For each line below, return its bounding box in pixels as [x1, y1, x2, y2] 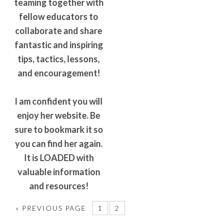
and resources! [29, 181, 89, 192]
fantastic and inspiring [14, 39, 103, 51]
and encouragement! [17, 68, 100, 79]
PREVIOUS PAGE [22, 204, 87, 213]
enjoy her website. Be [17, 110, 101, 121]
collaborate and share [15, 25, 103, 36]
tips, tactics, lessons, [18, 54, 100, 65]
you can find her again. [15, 138, 103, 149]
